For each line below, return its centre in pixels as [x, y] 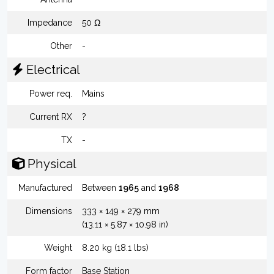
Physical [50, 164]
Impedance [50, 23]
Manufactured [45, 188]
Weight [58, 248]
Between [100, 188]
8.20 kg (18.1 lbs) [115, 248]
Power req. [51, 94]
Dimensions [49, 211]
